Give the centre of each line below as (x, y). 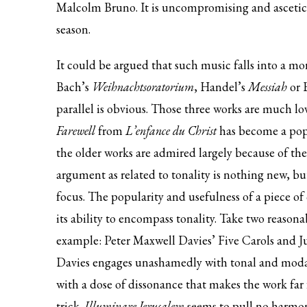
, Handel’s (221, 87)
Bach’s (74, 87)
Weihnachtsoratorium (143, 87)
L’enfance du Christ (171, 131)
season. (73, 29)
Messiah (269, 87)
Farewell (77, 131)
